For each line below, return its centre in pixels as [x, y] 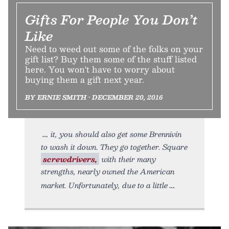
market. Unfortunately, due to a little [104, 185]
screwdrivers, [70, 159]
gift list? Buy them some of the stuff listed [111, 59]
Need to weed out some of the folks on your [114, 49]
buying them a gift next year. [85, 80]
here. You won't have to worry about [100, 70]
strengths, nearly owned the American [108, 171]
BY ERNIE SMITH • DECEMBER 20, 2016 [94, 97]
